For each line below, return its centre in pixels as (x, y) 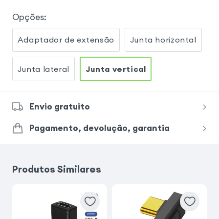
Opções (28, 17)
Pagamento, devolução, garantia (99, 128)
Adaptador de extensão (66, 39)
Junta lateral (43, 69)
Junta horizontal (163, 39)
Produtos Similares (56, 169)
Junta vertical (116, 69)
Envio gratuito (59, 106)
